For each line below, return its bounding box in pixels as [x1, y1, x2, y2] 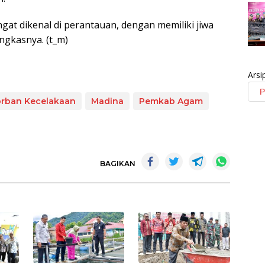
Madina [91, 95, 124, 106]
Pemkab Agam [139, 95, 203, 106]
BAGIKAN [100, 159, 135, 168]
